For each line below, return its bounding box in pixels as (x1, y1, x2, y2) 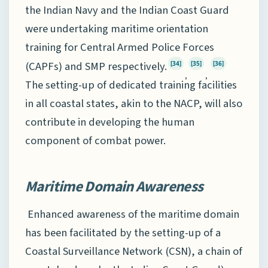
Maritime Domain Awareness (25, 176, 203, 196)
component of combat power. (25, 132, 166, 148)
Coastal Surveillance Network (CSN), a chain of (25, 243, 242, 259)
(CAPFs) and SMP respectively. (25, 58, 167, 74)
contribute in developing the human (25, 114, 194, 130)
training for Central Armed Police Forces (25, 39, 214, 55)
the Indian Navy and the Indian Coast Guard (25, 2, 229, 18)
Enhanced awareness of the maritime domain (28, 206, 239, 222)
